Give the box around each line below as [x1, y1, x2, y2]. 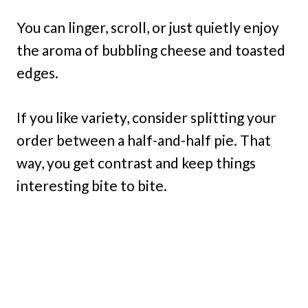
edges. [16, 64, 58, 82]
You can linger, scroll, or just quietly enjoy [16, 19, 279, 36]
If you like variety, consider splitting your [16, 109, 276, 126]
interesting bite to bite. [16, 177, 167, 195]
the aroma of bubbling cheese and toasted [16, 41, 285, 59]
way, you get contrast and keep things [16, 154, 256, 172]
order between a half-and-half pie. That [16, 131, 271, 149]
